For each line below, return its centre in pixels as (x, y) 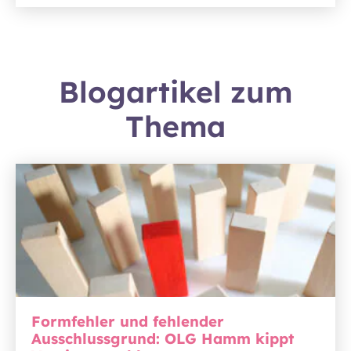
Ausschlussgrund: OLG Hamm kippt (163, 338)
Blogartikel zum (175, 91)
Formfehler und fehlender (128, 321)
